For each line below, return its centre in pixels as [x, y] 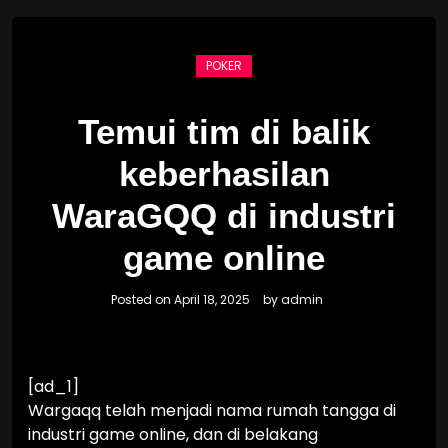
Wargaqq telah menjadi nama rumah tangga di [212, 410]
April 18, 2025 [211, 299]
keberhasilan [224, 173]
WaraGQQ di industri [224, 215]
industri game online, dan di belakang [173, 434]
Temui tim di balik [224, 131]
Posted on [142, 299]
